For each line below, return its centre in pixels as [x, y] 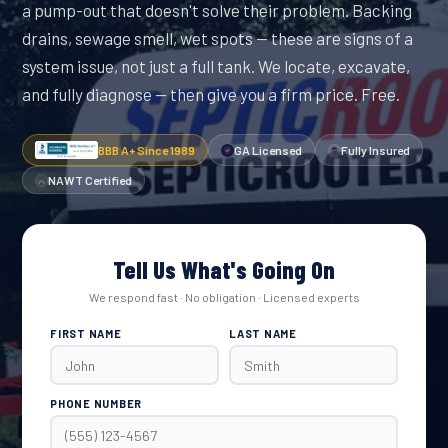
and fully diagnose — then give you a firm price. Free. [211, 94]
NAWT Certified [90, 180]
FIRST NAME [86, 333]
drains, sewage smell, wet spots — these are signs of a [217, 38]
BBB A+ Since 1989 [146, 150]
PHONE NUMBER [96, 403]
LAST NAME [263, 333]
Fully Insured [375, 150]
